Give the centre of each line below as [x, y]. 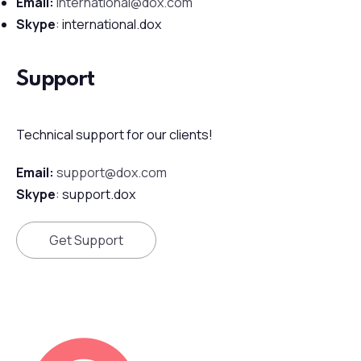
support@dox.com [112, 172]
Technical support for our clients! [114, 135]
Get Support [86, 240]
